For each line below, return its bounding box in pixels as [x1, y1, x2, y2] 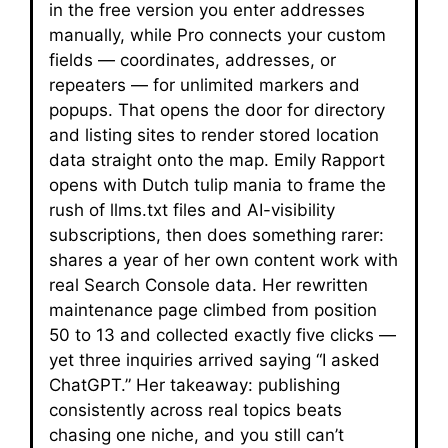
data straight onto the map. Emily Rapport [49, 150, 385, 170]
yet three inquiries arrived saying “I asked [49, 350, 380, 370]
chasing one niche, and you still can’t [49, 425, 344, 445]
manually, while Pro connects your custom [49, 25, 386, 45]
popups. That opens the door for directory [49, 100, 385, 120]
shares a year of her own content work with [49, 250, 398, 270]
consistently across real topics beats [49, 400, 342, 420]
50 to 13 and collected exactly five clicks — [49, 325, 396, 345]
